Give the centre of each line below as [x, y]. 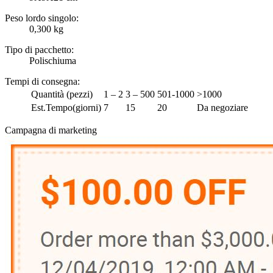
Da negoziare [222, 108]
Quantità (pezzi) [62, 94]
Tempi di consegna [41, 82]
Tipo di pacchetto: [39, 50]
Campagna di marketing [51, 130]
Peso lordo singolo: [42, 18]
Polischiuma [53, 61]
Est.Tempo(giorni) [66, 108]
